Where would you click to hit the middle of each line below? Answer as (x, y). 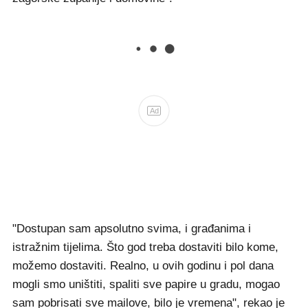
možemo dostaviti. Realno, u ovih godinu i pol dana (143, 266)
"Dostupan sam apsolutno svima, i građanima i (132, 229)
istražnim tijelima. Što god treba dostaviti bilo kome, (145, 247)
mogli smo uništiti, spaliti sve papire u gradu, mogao (146, 285)
